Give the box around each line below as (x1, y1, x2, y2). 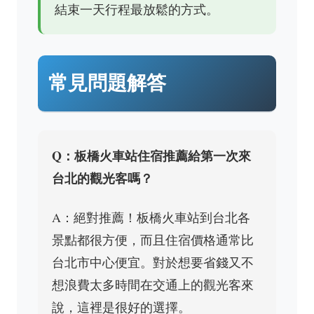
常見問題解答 (48, 72, 166, 94)
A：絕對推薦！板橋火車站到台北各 (52, 209, 250, 226)
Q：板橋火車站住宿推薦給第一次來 (52, 146, 251, 165)
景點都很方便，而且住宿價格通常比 (52, 231, 254, 248)
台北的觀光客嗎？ (52, 169, 153, 187)
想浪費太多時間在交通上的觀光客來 (52, 276, 254, 293)
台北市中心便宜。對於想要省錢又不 (52, 254, 254, 271)
